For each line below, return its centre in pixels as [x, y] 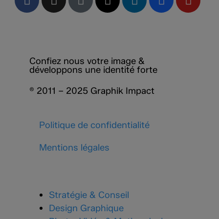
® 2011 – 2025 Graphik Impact [92, 90]
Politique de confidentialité [94, 125]
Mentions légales [74, 148]
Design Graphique [86, 208]
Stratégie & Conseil [89, 195]
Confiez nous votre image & [87, 61]
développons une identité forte [93, 69]
